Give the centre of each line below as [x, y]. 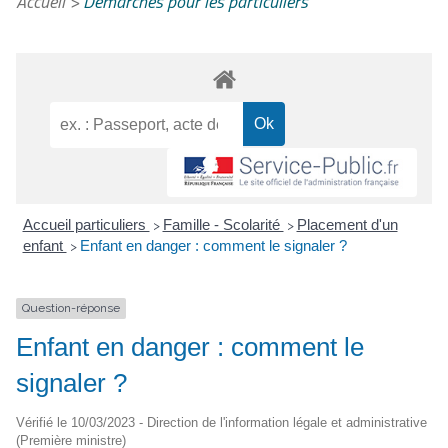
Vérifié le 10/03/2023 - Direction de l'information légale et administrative [221, 422]
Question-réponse [71, 308]
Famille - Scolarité [223, 225]
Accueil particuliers [86, 225]
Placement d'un [347, 225]
